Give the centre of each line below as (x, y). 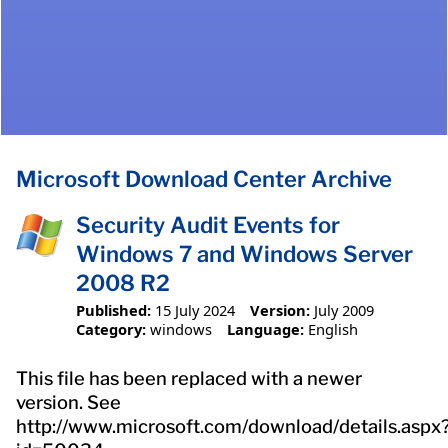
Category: (111, 328)
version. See (68, 402)
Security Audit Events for (208, 225)
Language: (265, 328)
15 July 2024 (195, 309)
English (332, 328)
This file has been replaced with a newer (189, 378)
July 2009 (343, 309)
